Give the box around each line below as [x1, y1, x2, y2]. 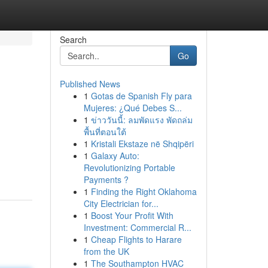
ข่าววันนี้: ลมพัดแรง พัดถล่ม [90, 114, 193, 126]
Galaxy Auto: [90, 150, 139, 162]
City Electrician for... [83, 197, 159, 209]
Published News [59, 78, 120, 90]
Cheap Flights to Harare [90, 233, 182, 245]
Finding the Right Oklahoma [90, 185, 197, 197]
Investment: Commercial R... [83, 221, 191, 233]
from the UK [83, 245, 129, 257]
